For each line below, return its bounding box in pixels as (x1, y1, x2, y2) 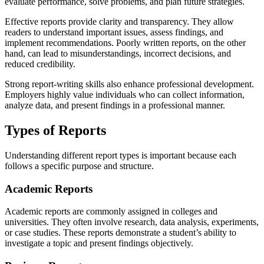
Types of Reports (5, 123, 106, 138)
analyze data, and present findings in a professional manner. (5, 100, 225, 111)
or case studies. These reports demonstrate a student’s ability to (5, 227, 236, 238)
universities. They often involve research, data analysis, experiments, (5, 217, 259, 227)
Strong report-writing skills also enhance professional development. (5, 79, 254, 90)
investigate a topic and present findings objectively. (5, 238, 193, 249)
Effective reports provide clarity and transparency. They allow (5, 16, 234, 27)
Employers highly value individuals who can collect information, (5, 90, 245, 100)
